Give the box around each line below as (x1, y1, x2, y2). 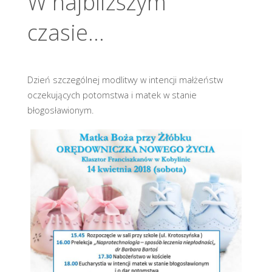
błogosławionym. (27, 104, 93, 116)
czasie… (27, 18, 104, 48)
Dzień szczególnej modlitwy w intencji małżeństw (27, 73, 223, 86)
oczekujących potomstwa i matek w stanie (27, 89, 197, 101)
